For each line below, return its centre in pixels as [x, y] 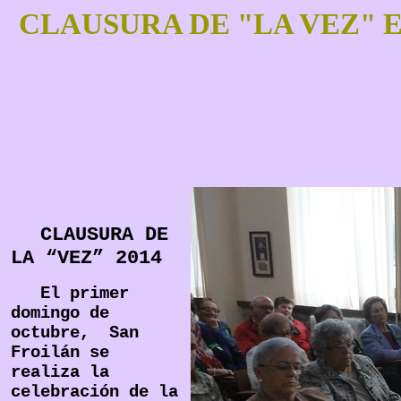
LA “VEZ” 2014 [86, 258]
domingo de [60, 313]
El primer [85, 294]
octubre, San [75, 333]
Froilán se [60, 353]
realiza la [60, 372]
